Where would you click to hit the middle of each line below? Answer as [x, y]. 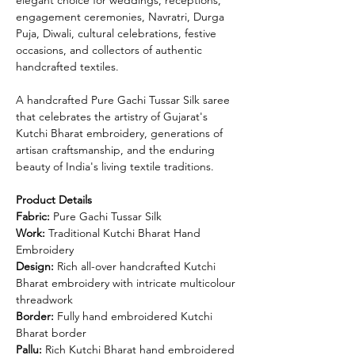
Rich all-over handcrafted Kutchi [135, 266]
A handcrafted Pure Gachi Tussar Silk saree [123, 99]
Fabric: [33, 216]
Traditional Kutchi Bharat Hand [123, 233]
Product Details [54, 199]
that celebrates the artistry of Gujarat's [112, 116]
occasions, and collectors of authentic [109, 50]
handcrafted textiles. [67, 66]
